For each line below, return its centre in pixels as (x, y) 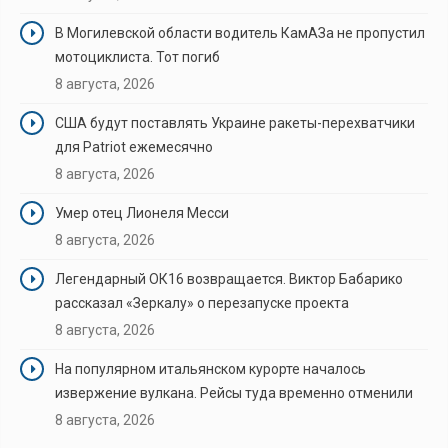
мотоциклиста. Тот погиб (137, 56)
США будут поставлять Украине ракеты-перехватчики (235, 122)
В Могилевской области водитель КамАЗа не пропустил (240, 32)
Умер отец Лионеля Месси (142, 212)
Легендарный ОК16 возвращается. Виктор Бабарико (229, 278)
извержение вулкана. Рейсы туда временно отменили (234, 392)
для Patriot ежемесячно (134, 146)
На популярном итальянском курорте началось (210, 368)
